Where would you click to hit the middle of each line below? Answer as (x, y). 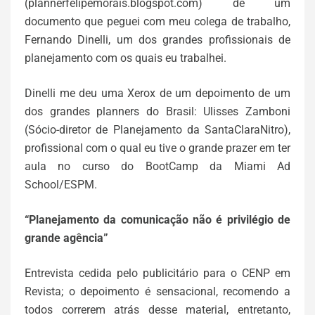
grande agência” (66, 238)
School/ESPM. (61, 185)
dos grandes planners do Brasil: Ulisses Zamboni (157, 111)
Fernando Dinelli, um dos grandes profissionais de (157, 40)
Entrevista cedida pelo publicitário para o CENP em (157, 273)
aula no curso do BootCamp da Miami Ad (157, 166)
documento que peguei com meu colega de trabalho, (157, 21)
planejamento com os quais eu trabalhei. (126, 58)
